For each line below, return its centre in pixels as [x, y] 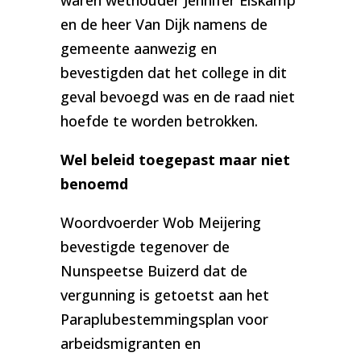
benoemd [94, 184]
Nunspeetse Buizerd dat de [154, 271]
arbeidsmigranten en [130, 344]
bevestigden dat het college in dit [173, 73]
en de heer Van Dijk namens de [164, 25]
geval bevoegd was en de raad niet [177, 97]
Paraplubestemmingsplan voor [164, 320]
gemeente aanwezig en [138, 49]
